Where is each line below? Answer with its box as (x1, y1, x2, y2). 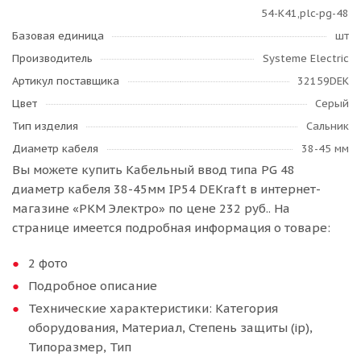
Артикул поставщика (12, 74, 119, 88)
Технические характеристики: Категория (28, 301, 278, 316)
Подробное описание (28, 278, 157, 293)
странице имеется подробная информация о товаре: (12, 220, 330, 235)
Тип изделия (12, 119, 78, 133)
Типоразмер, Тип (28, 339, 131, 355)
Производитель (12, 52, 93, 65)
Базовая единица (12, 29, 104, 43)
